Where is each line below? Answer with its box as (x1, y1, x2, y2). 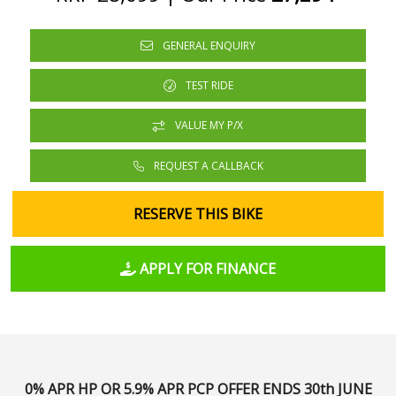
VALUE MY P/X (172, 118, 243, 133)
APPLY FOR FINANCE (135, 258, 276, 278)
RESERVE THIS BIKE (133, 203, 263, 224)
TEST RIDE (182, 77, 233, 93)
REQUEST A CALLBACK (150, 157, 263, 173)
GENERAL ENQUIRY (160, 37, 255, 53)
